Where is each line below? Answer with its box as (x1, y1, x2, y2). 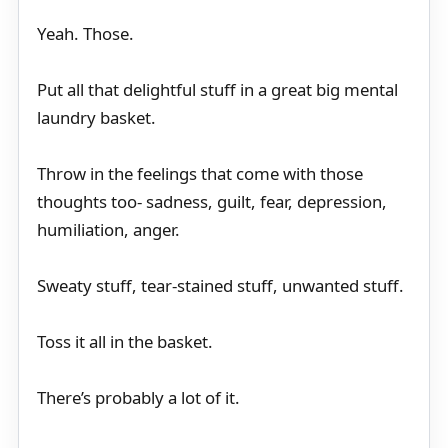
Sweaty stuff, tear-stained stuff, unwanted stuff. (37, 274, 404, 298)
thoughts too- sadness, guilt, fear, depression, (37, 190, 387, 214)
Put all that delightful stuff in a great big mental (37, 78, 398, 102)
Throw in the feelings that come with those (37, 162, 363, 186)
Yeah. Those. (37, 22, 134, 46)
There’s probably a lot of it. (37, 386, 240, 410)
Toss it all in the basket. (37, 330, 213, 354)
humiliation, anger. (37, 218, 180, 242)
